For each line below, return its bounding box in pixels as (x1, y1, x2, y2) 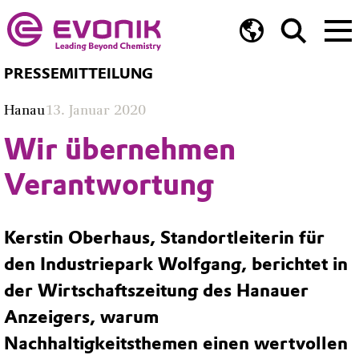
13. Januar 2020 (45, 101, 146, 118)
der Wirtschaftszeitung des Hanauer (4, 280, 309, 302)
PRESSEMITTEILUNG (4, 65, 153, 83)
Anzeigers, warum (4, 306, 159, 329)
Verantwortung (4, 166, 214, 202)
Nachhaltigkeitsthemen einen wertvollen (4, 333, 348, 355)
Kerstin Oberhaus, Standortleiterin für (4, 227, 325, 249)
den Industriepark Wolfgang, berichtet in (4, 253, 348, 276)
